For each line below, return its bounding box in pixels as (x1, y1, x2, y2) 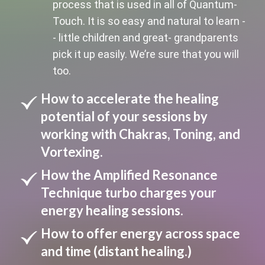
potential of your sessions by (40, 108, 208, 124)
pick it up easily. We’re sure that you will (52, 47, 239, 60)
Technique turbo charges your (40, 184, 216, 201)
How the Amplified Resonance (40, 166, 218, 183)
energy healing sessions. (40, 202, 183, 218)
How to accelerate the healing (40, 90, 219, 106)
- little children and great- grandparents (52, 31, 238, 44)
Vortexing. (40, 143, 103, 160)
